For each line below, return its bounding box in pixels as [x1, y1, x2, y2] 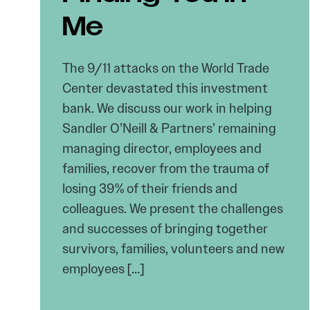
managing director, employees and [62, 140, 262, 157]
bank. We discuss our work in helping [62, 100, 272, 117]
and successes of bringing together [62, 220, 268, 237]
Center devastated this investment [62, 80, 268, 97]
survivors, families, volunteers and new [62, 240, 284, 257]
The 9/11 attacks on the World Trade [62, 60, 269, 77]
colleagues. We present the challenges [62, 200, 283, 217]
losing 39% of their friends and [62, 180, 237, 197]
